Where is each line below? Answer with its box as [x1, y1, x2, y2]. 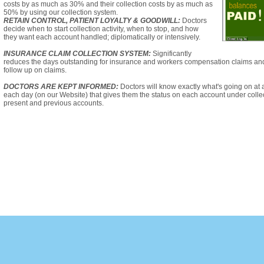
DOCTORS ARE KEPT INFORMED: [4, 82, 120, 91]
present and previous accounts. [4, 98, 104, 107]
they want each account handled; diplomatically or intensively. [4, 32, 200, 41]
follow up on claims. [4, 65, 67, 74]
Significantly [153, 49, 192, 58]
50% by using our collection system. [4, 8, 118, 16]
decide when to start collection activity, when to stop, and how [4, 24, 199, 33]
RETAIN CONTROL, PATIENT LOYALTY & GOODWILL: [4, 16, 182, 25]
